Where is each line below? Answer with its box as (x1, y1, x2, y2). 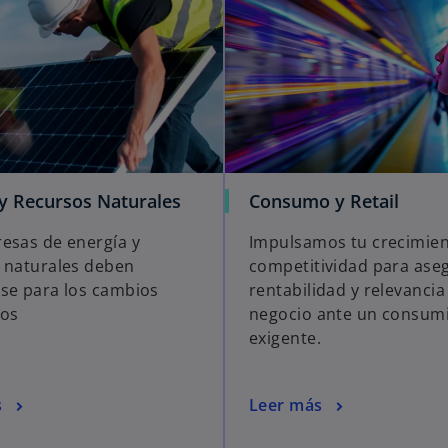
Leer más (249, 394, 323, 417)
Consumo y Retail (249, 188, 399, 213)
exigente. (249, 326, 321, 349)
